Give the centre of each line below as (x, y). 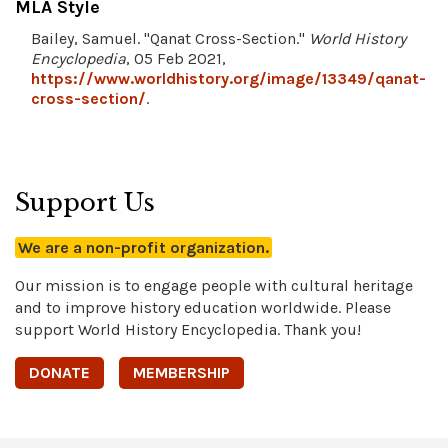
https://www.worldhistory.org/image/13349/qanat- (228, 78)
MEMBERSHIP (181, 372)
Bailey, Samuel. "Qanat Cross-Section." (170, 38)
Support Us (85, 202)
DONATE (59, 372)
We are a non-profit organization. (143, 247)
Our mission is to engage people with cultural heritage (214, 285)
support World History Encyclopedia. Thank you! (188, 329)
